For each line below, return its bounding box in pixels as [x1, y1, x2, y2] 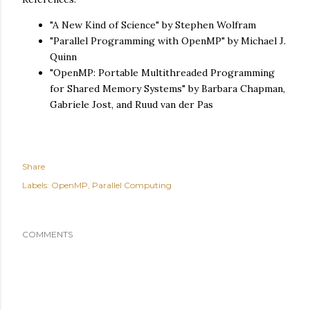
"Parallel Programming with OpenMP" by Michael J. [50, 35, 286, 48]
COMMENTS [22, 229, 73, 240]
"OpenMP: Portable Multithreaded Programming [50, 66, 275, 80]
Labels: [22, 180, 49, 191]
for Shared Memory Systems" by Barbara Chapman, [50, 82, 285, 95]
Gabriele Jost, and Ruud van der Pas [50, 98, 213, 111]
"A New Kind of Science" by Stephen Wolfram [50, 19, 256, 32]
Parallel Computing [92, 180, 172, 191]
